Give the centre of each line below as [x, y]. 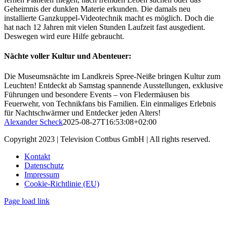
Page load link [27, 201]
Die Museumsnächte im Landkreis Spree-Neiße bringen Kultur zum [112, 76]
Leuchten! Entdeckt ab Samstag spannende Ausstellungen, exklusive [113, 85]
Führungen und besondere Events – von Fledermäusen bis [97, 94]
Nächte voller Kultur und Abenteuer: [68, 56]
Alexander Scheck [33, 122]
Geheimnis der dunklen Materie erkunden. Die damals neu [97, 9]
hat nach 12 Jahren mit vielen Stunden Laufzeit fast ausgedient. [105, 27]
